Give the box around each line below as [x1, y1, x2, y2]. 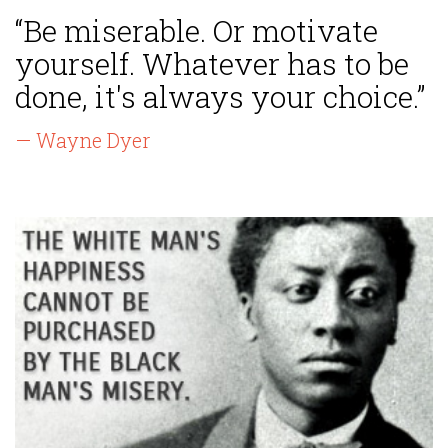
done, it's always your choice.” [15, 77, 425, 117]
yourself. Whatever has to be [15, 44, 409, 84]
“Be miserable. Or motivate [15, 11, 378, 51]
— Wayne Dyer [15, 127, 150, 154]
